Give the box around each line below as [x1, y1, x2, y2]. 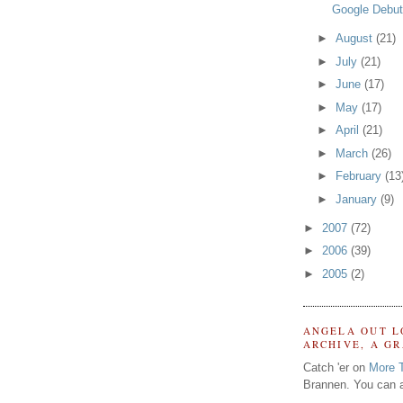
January [336, 192, 381, 206]
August [336, 31, 377, 46]
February [336, 169, 386, 184]
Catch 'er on [302, 360, 369, 374]
